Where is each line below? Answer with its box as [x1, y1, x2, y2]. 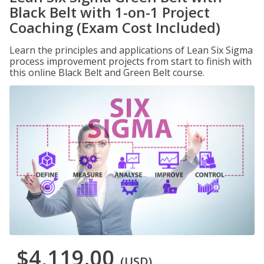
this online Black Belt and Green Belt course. [9, 66, 204, 79]
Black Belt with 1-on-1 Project [9, 2, 210, 22]
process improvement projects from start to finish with [9, 55, 252, 68]
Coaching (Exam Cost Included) [9, 18, 220, 37]
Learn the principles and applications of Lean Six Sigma [9, 44, 253, 57]
